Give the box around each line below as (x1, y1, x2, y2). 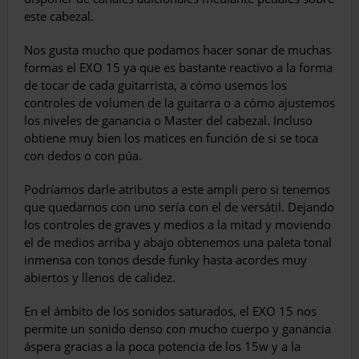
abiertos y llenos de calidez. (24, 269, 175, 286)
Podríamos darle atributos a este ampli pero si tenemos (24, 181, 330, 198)
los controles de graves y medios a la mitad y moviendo (24, 216, 331, 233)
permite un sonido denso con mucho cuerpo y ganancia (24, 321, 331, 337)
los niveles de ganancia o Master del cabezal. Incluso (24, 112, 313, 129)
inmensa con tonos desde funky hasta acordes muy (24, 252, 307, 268)
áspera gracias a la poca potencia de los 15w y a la (24, 338, 301, 355)
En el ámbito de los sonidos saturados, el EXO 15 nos (24, 303, 317, 320)
